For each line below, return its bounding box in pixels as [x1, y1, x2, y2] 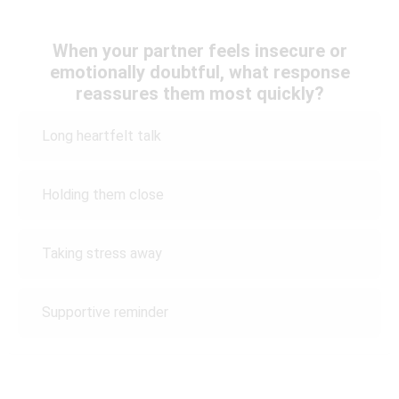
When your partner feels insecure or [52, 39, 347, 61]
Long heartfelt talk [42, 127, 161, 145]
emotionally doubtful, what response [49, 61, 350, 83]
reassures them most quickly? [75, 82, 324, 104]
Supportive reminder [42, 304, 168, 322]
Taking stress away [42, 245, 162, 263]
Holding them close [42, 186, 164, 204]
